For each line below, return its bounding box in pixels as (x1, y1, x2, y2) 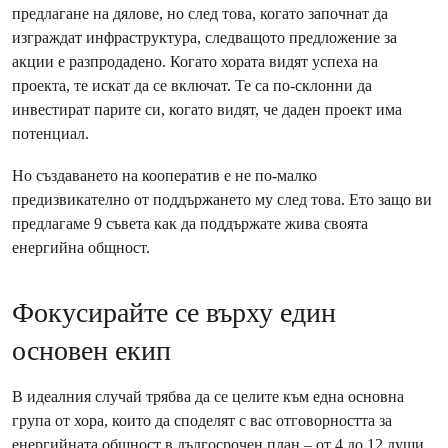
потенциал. (12, 124, 89, 143)
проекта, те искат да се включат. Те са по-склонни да (12, 76, 372, 95)
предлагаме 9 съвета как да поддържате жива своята (12, 214, 368, 233)
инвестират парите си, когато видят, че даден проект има (12, 100, 402, 119)
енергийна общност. (12, 238, 150, 257)
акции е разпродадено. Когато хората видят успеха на (12, 52, 378, 71)
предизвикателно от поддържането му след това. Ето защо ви (12, 190, 432, 209)
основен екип (12, 335, 171, 366)
